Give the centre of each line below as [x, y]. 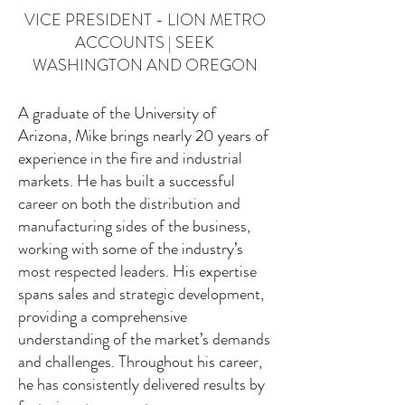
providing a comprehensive [103, 316]
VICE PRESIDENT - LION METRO [145, 20]
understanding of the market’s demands [144, 339]
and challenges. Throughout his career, [140, 362]
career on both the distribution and [129, 203]
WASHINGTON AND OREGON [145, 65]
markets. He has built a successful [127, 181]
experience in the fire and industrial [130, 158]
